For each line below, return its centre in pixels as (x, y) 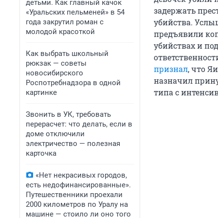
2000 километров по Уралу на (77, 204)
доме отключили (55, 134)
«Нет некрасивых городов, (81, 175)
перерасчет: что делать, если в (79, 124)
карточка (41, 153)
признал (171, 69)
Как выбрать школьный (67, 54)
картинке (41, 92)
